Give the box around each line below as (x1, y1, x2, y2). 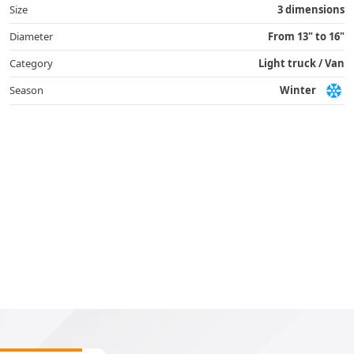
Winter (280, 83, 316, 97)
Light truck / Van (258, 55, 345, 70)
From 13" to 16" (268, 28, 345, 43)
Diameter (9, 28, 53, 43)
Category (9, 55, 53, 70)
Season (9, 83, 43, 97)
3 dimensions (277, 2, 345, 17)
